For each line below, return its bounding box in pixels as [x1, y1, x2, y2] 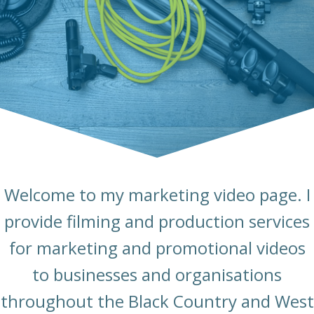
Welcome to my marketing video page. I [4, 183, 310, 207]
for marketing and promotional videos [8, 236, 306, 260]
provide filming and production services [4, 210, 310, 233]
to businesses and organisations [32, 263, 282, 287]
